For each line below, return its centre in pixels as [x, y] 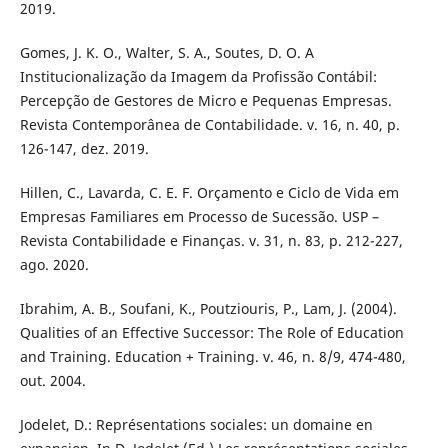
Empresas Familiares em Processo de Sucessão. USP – [199, 217]
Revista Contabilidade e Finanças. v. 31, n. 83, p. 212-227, [211, 241]
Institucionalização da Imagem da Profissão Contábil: [198, 77]
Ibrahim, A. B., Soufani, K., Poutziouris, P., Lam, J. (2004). [208, 309]
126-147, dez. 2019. [84, 149]
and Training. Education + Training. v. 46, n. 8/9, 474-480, [212, 357]
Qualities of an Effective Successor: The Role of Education [211, 333]
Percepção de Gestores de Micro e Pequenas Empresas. [205, 101]
